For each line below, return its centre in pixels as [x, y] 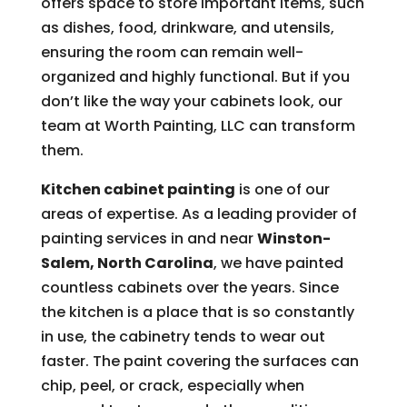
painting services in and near [149, 238]
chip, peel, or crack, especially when [172, 386]
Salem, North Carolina [127, 263]
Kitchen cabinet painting [138, 189]
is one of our [282, 189]
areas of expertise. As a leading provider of [199, 214]
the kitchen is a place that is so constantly [197, 312]
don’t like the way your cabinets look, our [191, 101]
